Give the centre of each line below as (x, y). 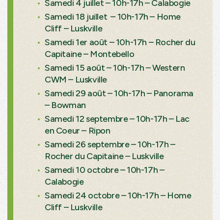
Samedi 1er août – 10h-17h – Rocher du (120, 42)
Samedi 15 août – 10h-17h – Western (115, 68)
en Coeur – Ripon (78, 130)
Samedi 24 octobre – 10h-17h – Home (118, 195)
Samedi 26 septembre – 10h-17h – (110, 144)
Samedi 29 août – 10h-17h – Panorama (119, 93)
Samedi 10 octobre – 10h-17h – (105, 170)
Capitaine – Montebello (90, 54)
